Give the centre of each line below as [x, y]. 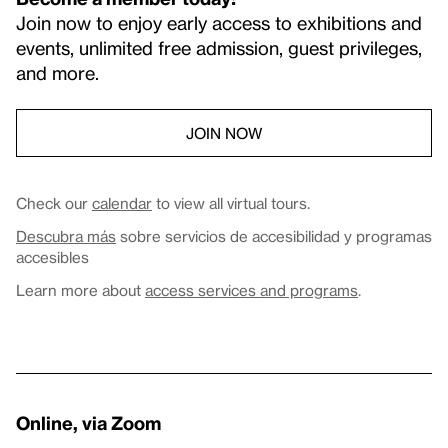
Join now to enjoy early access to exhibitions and [219, 23]
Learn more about [80, 290]
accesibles [52, 257]
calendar [122, 203]
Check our [54, 203]
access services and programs [251, 290]
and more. [57, 73]
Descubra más [66, 236]
